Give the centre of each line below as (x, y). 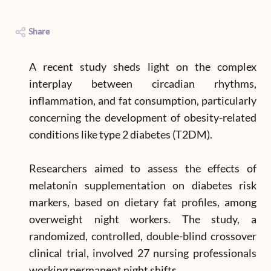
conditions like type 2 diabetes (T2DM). (121, 134)
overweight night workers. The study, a (143, 219)
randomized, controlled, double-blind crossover (143, 236)
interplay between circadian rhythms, (143, 83)
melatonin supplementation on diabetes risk (143, 185)
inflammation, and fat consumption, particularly (143, 100)
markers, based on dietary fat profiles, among (143, 202)
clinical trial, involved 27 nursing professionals (143, 253)
